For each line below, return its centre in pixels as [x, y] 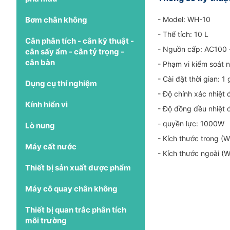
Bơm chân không [56, 20]
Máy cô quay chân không [71, 188]
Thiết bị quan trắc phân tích [76, 209]
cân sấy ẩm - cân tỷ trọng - [75, 51]
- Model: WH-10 [184, 19]
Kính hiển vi [46, 104]
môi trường [46, 220]
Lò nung [40, 125]
